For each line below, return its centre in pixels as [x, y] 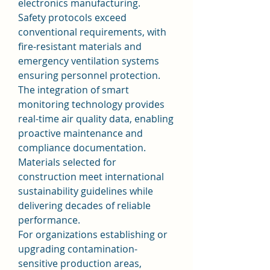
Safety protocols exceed [72, 17]
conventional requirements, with [92, 32]
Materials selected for [67, 162]
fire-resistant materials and [80, 46]
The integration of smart [74, 90]
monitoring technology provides [91, 104]
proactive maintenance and [80, 133]
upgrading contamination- [78, 249]
